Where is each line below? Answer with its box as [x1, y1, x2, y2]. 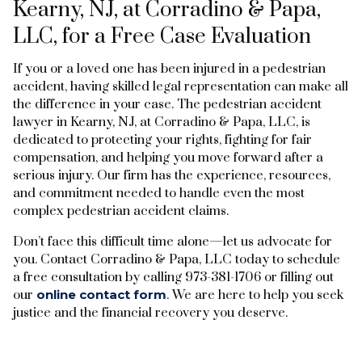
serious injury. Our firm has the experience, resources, [13, 166, 330, 183]
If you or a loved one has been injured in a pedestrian [13, 60, 326, 77]
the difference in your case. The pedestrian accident [13, 95, 322, 112]
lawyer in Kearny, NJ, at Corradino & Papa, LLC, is [13, 113, 310, 130]
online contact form [36, 286, 166, 302]
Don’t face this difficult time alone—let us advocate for [13, 233, 332, 250]
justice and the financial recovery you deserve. [13, 304, 288, 321]
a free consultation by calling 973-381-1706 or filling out [13, 268, 334, 285]
